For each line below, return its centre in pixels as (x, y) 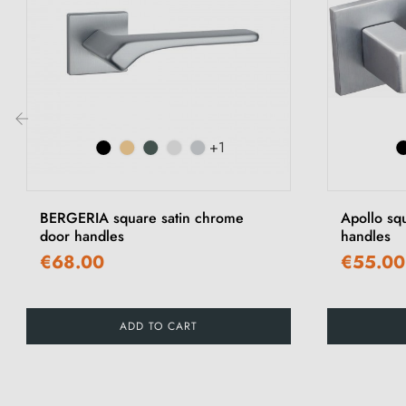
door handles (82, 236)
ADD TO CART (158, 326)
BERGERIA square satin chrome (142, 217)
